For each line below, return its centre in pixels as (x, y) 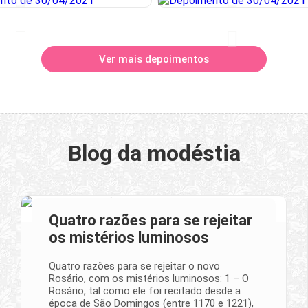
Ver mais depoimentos (154, 59)
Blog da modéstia (154, 153)
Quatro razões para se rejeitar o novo (134, 266)
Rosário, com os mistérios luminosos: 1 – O (149, 278)
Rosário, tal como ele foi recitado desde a (145, 290)
